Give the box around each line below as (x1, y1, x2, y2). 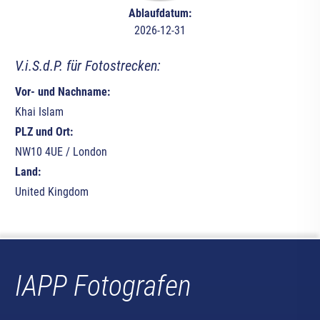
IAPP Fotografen (14, 269, 191, 304)
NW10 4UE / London (14, 145, 107, 159)
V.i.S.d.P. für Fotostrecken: (14, 57, 161, 75)
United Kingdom (14, 185, 89, 199)
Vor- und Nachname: (14, 85, 110, 99)
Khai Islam (14, 105, 64, 119)
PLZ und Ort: (14, 125, 73, 139)
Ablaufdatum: (128, 6, 191, 21)
